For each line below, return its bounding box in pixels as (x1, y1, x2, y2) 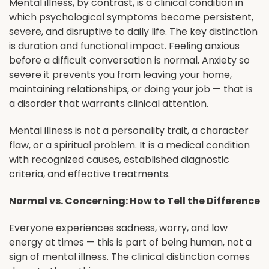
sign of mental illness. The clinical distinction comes (9, 249, 250, 264)
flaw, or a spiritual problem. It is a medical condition (9, 138, 250, 152)
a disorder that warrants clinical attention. (9, 97, 208, 111)
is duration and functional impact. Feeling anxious (9, 39, 240, 53)
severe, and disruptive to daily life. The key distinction (9, 25, 258, 39)
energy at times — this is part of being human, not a (9, 235, 252, 249)
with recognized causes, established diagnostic (9, 153, 229, 166)
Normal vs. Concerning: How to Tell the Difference (9, 193, 260, 208)
